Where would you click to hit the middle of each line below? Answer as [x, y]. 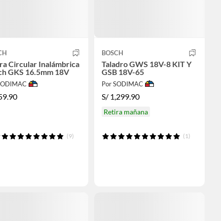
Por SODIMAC [122, 84]
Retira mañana [126, 112]
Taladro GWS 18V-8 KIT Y [146, 64]
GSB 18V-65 [123, 72]
